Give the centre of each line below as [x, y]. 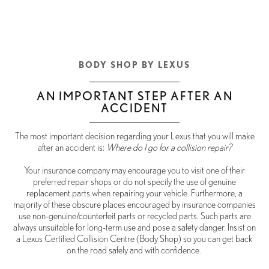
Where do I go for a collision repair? [169, 148]
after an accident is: [72, 148]
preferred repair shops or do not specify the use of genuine [134, 182]
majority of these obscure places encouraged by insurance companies [134, 205]
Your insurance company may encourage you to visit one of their [134, 171]
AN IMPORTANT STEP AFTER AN [134, 96]
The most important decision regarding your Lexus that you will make [134, 137]
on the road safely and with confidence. [134, 251]
